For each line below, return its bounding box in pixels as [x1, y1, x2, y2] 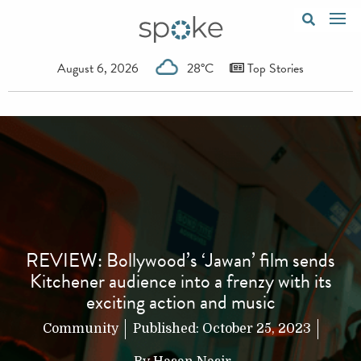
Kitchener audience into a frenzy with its [29, 267, 332, 297]
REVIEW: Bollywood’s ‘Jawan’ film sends [26, 246, 335, 276]
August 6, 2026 [57, 58, 139, 78]
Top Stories [244, 58, 304, 78]
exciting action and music [85, 288, 276, 317]
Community [43, 322, 118, 337]
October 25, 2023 [202, 322, 311, 337]
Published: [133, 322, 202, 337]
